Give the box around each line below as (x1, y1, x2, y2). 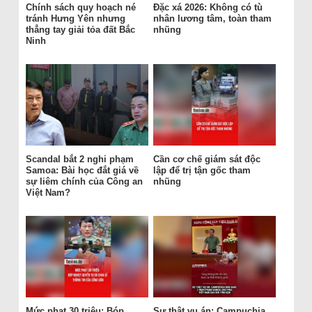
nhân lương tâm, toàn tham (153, 13, 272, 24)
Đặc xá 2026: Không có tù (153, 2, 263, 13)
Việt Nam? (25, 187, 70, 198)
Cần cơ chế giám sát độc (153, 154, 260, 165)
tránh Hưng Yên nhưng (25, 13, 125, 24)
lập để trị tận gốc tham (153, 165, 251, 176)
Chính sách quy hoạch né (25, 2, 136, 13)
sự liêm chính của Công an (25, 176, 143, 187)
